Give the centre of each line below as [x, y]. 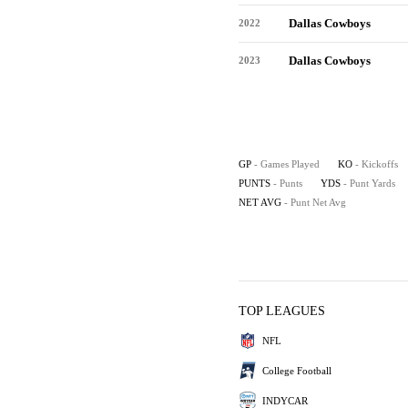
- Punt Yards [369, 183]
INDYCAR [285, 400]
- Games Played [287, 164]
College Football [297, 370]
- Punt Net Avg [315, 202]
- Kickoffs [377, 164]
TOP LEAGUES [282, 311]
